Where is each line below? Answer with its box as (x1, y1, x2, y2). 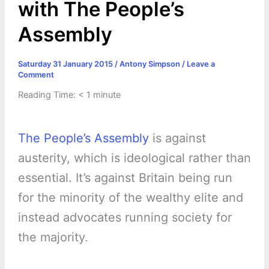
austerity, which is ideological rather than (17, 151, 251, 166)
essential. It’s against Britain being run (17, 171, 232, 186)
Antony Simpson (119, 59, 182, 68)
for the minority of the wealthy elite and (17, 190, 243, 205)
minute (92, 89, 121, 101)
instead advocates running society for (17, 210, 232, 225)
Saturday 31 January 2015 (17, 59, 115, 68)
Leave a (186, 59, 215, 68)
